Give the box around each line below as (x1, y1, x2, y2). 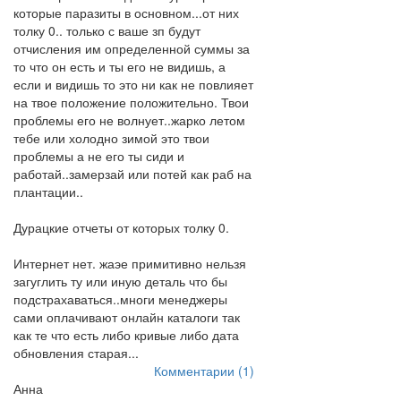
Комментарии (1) (153, 362, 254, 380)
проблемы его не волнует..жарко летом (13, 111, 245, 129)
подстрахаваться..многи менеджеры (13, 290, 227, 308)
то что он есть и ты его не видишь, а (13, 57, 226, 75)
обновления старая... (13, 344, 139, 362)
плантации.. (13, 183, 83, 200)
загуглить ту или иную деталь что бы (13, 272, 227, 290)
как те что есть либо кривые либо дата (13, 326, 239, 344)
